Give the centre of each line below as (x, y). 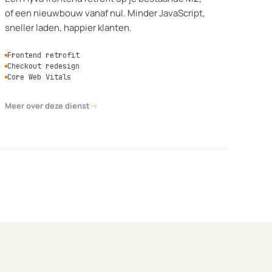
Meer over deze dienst (47, 106)
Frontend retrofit (43, 55)
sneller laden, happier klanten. (68, 28)
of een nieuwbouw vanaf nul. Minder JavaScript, (105, 13)
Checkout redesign (43, 66)
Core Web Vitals (39, 77)
